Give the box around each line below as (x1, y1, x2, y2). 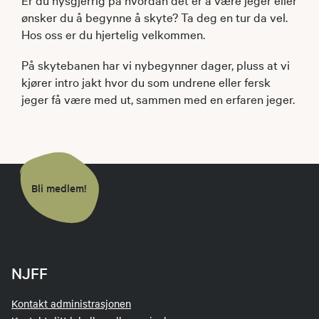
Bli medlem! (31, 179, 86, 195)
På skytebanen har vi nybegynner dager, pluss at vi (21, 56, 290, 73)
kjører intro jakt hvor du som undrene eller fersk (21, 73, 271, 90)
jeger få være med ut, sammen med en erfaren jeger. (21, 90, 298, 107)
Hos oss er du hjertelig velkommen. (21, 25, 205, 42)
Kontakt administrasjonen (11, 296, 131, 310)
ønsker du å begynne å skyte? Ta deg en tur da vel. (21, 8, 288, 25)
